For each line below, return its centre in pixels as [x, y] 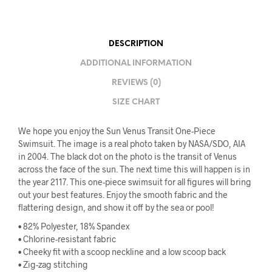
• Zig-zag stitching [53, 264]
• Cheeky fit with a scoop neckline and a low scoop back [122, 251]
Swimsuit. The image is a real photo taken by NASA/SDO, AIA [132, 143]
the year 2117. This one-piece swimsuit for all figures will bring [135, 182]
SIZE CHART [136, 103]
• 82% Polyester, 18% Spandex [74, 226]
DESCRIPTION [136, 44]
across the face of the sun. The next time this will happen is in [134, 169]
